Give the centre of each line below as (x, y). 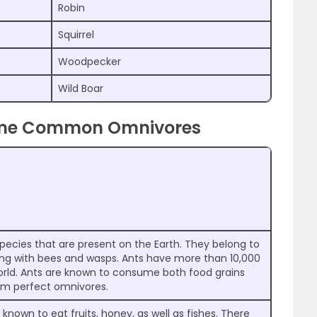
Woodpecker (90, 62)
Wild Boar (81, 89)
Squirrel (76, 35)
